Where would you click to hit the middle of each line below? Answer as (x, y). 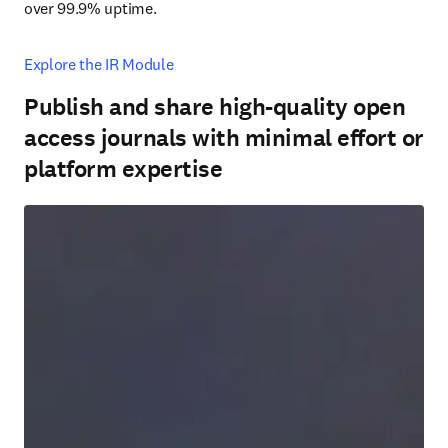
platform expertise (123, 169)
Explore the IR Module (99, 64)
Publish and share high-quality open (215, 107)
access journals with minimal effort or (224, 138)
